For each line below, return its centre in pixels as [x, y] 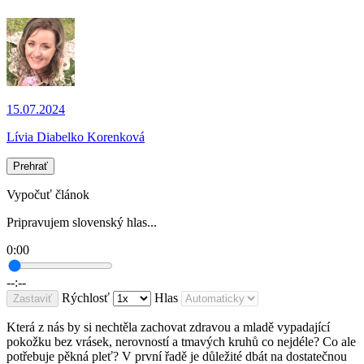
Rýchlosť [86, 298]
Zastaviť [32, 299]
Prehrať [30, 167]
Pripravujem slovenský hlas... [82, 223]
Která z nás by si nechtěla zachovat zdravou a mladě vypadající [168, 327]
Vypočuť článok [48, 195]
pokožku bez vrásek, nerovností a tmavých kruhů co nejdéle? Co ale [181, 342]
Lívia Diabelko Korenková [76, 137]
